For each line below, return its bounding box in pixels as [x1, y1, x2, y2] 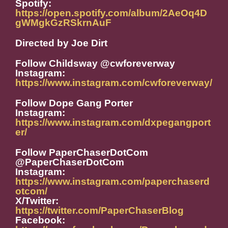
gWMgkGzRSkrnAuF [15, 17, 111, 28]
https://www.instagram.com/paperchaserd [15, 176, 210, 187]
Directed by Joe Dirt [15, 38, 107, 49]
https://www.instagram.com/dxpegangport [15, 117, 211, 128]
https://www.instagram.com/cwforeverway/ [15, 77, 212, 89]
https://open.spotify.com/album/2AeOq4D [15, 8, 207, 19]
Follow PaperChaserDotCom [15, 147, 148, 158]
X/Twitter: [15, 195, 59, 207]
